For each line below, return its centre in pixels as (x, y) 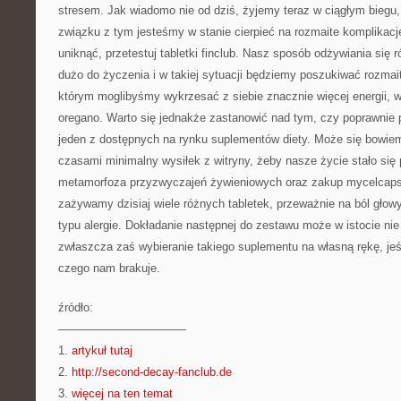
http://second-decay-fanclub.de (152, 372)
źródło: (76, 307)
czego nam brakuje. (109, 268)
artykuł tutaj (102, 350)
